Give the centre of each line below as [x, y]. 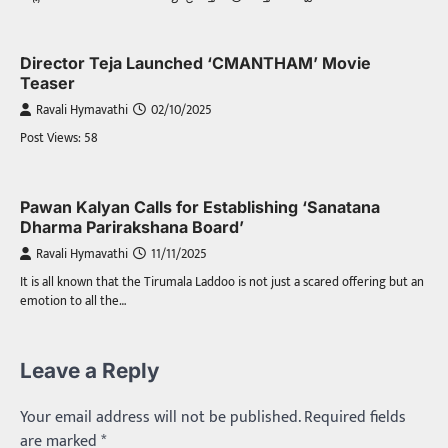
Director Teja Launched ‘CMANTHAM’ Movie [195, 63]
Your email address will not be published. [160, 418]
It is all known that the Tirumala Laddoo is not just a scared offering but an [222, 282]
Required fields [355, 418]
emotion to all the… [73, 301]
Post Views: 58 [59, 138]
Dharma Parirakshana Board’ [132, 227]
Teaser [47, 83]
